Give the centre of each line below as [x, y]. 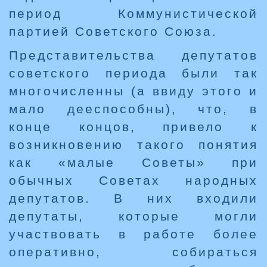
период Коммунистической [133, 14]
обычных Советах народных [133, 181]
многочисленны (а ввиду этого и [133, 91]
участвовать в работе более [133, 234]
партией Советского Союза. [113, 32]
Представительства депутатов [133, 55]
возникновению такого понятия [133, 145]
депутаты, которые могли [133, 216]
